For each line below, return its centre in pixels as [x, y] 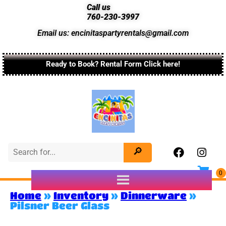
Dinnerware [154, 195]
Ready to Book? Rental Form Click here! [113, 64]
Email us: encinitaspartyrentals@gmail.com [113, 33]
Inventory [81, 195]
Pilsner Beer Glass [60, 205]
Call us [99, 7]
